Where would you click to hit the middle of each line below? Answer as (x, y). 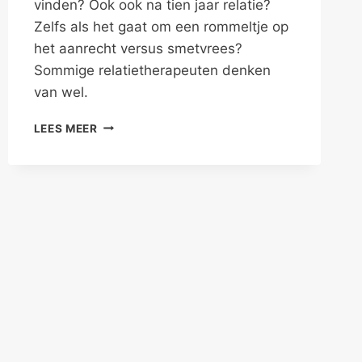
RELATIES (125, 158)
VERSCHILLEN (138, 124)
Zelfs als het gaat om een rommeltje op (161, 26)
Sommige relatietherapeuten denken (152, 70)
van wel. (61, 92)
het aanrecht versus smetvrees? (138, 48)
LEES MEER (65, 128)
